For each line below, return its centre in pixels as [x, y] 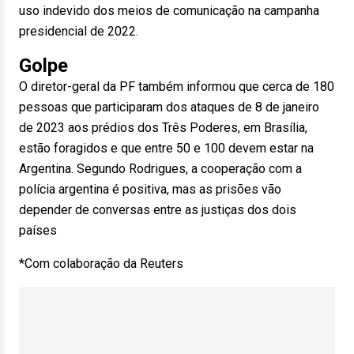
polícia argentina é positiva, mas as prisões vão [150, 189]
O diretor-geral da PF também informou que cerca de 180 [177, 87]
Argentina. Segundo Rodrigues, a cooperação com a [160, 169]
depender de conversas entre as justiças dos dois [158, 210]
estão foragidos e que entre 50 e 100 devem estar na [166, 148]
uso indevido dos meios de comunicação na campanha [169, 11]
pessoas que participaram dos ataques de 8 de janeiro [169, 107]
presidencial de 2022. [79, 31]
